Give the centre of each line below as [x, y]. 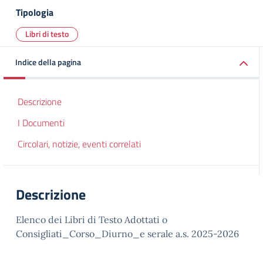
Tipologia [35, 12]
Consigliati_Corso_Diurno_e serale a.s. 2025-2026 [127, 234]
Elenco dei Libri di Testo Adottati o [92, 220]
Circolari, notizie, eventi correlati [79, 144]
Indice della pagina [48, 62]
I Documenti [41, 123]
